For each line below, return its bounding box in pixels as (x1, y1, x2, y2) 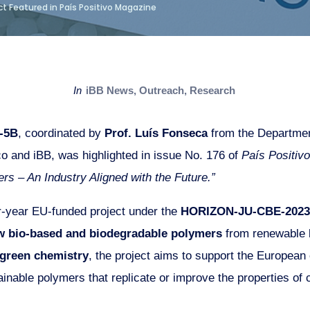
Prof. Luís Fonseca (101, 125, 208, 140)
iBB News (86, 84, 134, 96)
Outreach (139, 84, 185, 96)
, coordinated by (18, 125, 101, 140)
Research (190, 84, 236, 96)
